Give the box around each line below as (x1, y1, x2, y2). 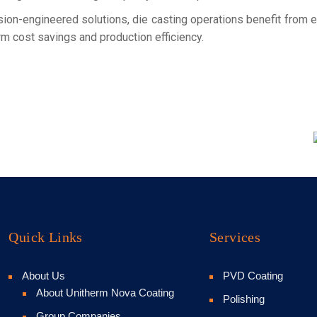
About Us (22, 270, 66, 282)
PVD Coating (223, 270, 284, 282)
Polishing (223, 293, 265, 306)
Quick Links (8, 229, 83, 246)
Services (209, 229, 261, 246)
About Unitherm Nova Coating (36, 287, 175, 299)
